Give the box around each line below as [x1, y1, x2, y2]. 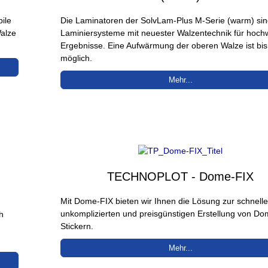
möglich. [60, 53, 93, 63]
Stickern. [60, 221, 94, 231]
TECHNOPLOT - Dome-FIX [107, 169, 254, 183]
